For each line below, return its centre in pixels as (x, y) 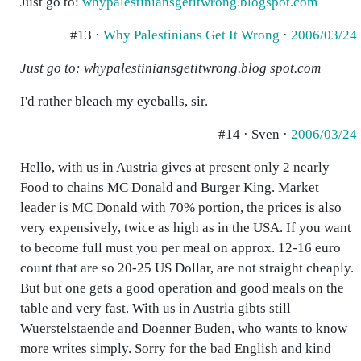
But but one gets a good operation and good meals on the (182, 288)
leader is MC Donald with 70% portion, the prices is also (181, 207)
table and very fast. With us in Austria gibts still (156, 308)
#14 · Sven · (255, 134)
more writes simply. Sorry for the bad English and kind (176, 349)
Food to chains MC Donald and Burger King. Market (170, 187)
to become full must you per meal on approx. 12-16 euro (180, 248)
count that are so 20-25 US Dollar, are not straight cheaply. (187, 268)
